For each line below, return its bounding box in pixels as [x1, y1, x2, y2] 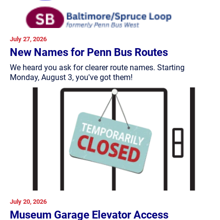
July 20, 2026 [10, 197, 47, 205]
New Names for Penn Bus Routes [10, 46, 168, 58]
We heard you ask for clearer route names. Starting [10, 62, 185, 72]
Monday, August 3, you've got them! [10, 72, 133, 82]
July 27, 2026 [10, 35, 47, 43]
